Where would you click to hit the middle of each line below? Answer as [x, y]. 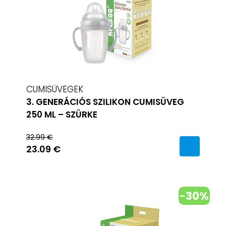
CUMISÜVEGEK [55, 89]
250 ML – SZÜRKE [62, 115]
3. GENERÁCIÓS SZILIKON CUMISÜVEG [105, 102]
